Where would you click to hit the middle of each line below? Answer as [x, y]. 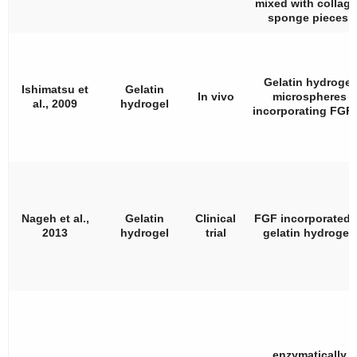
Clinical [216, 218]
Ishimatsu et [55, 89]
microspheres [309, 96]
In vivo [216, 96]
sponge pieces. [309, 17]
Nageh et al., [55, 218]
